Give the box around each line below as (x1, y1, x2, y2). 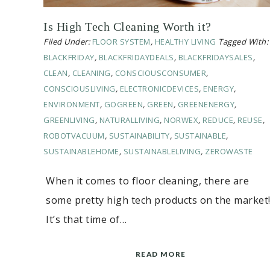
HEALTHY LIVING (154, 36, 216, 47)
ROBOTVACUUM (43, 130, 105, 141)
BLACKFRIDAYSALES (178, 51, 253, 63)
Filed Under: (43, 36, 92, 47)
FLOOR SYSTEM (92, 36, 151, 47)
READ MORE (135, 250, 186, 258)
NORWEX (164, 114, 198, 125)
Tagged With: (218, 36, 268, 47)
